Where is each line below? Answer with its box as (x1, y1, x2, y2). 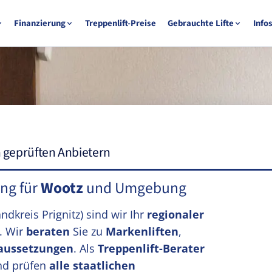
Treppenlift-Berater (98, 241, 205, 256)
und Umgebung (83, 177, 186, 199)
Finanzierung (14, 16, 66, 30)
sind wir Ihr (83, 207, 147, 222)
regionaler (147, 207, 204, 222)
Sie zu (70, 224, 106, 239)
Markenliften (106, 224, 178, 239)
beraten (26, 224, 70, 239)
